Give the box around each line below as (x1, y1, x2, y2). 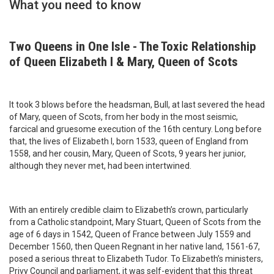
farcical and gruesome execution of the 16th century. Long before (9, 124, 262, 134)
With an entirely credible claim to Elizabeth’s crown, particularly (9, 204, 248, 215)
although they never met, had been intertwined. (9, 160, 191, 171)
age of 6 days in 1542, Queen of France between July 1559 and (9, 229, 251, 239)
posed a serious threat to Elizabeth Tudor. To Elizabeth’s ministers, (9, 253, 263, 264)
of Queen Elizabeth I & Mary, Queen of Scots (9, 54, 238, 69)
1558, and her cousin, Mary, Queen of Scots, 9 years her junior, (9, 148, 246, 158)
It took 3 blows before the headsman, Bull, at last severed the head (9, 99, 265, 109)
